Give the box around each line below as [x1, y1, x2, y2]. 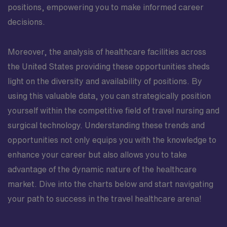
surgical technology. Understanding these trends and [8, 121, 205, 129]
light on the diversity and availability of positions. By [8, 77, 202, 85]
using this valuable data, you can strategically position [8, 91, 211, 100]
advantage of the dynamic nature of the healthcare [8, 165, 197, 173]
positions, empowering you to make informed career [8, 3, 204, 11]
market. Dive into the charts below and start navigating [8, 179, 213, 188]
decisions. [8, 17, 45, 26]
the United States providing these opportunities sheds [8, 62, 210, 70]
